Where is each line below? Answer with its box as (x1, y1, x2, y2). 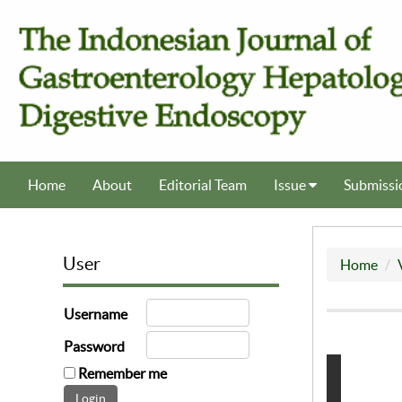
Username (64, 306, 127, 323)
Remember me (78, 365, 167, 382)
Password (64, 338, 125, 355)
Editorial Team (159, 177, 247, 194)
